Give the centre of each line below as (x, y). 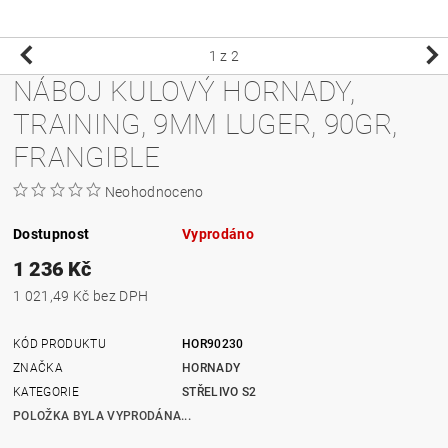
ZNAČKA (38, 367)
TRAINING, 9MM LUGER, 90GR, (205, 124)
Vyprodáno (218, 233)
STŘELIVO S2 (219, 391)
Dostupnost (51, 233)
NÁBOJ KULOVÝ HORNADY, (184, 91)
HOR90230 (213, 343)
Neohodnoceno (154, 191)
